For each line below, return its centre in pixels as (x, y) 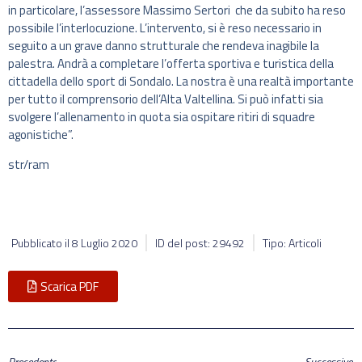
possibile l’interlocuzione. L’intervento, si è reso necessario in (165, 28)
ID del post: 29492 (200, 242)
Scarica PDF (69, 286)
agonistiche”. (41, 135)
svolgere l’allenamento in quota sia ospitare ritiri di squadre (162, 117)
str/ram (29, 164)
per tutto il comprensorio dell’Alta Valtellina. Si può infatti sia (166, 99)
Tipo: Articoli (292, 242)
